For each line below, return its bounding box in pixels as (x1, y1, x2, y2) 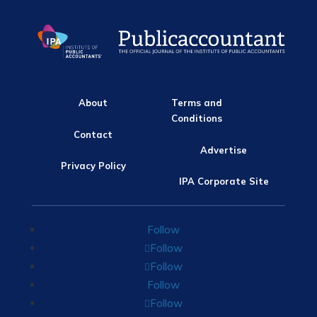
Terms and (171, 96, 223, 108)
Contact (74, 128, 113, 140)
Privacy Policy (60, 160, 126, 172)
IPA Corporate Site (178, 175, 269, 188)
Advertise (200, 144, 248, 156)
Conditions (171, 112, 223, 124)
